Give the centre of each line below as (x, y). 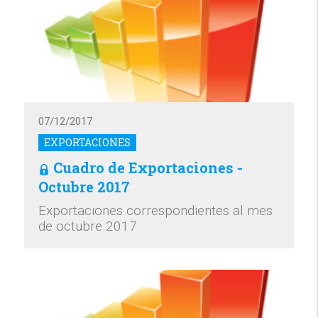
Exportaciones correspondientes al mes (156, 210)
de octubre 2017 (88, 226)
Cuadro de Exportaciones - (148, 167)
